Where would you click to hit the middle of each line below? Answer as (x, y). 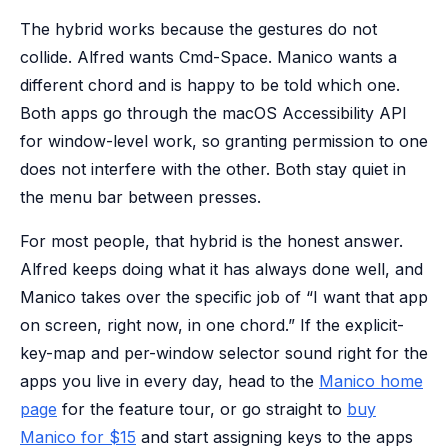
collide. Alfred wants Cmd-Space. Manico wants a (208, 57)
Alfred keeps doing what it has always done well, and (221, 269)
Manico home (371, 381)
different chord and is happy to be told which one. (210, 85)
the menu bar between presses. (140, 197)
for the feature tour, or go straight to (202, 409)
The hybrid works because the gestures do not (198, 29)
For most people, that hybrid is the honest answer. (211, 241)
